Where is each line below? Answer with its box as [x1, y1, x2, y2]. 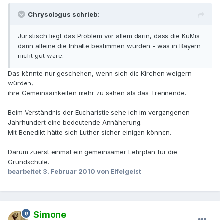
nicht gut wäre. [18, 52, 64, 60]
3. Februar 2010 [43, 167, 95, 176]
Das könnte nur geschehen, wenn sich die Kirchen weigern [8, 69, 192, 78]
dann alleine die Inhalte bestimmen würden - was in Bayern [18, 42, 201, 50]
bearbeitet [8, 167, 43, 176]
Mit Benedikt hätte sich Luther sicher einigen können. [8, 128, 171, 137]
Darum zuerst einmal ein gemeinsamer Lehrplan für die [8, 148, 177, 156]
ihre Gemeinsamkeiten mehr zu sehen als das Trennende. [8, 89, 186, 97]
